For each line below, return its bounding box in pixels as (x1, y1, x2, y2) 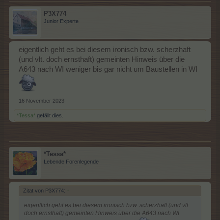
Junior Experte (44, 18, 79, 25)
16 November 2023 (19, 98, 64, 104)
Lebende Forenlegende (44, 159, 99, 165)
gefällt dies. (35, 112, 63, 119)
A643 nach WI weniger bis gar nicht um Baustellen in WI (19, 65, 197, 74)
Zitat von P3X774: (23, 188, 67, 194)
